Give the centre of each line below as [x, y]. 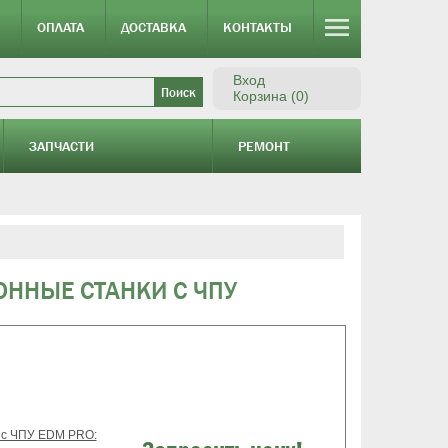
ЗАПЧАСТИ [62, 146]
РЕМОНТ [263, 146]
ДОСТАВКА [153, 27]
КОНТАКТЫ [257, 27]
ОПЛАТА [60, 27]
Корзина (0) [271, 96]
